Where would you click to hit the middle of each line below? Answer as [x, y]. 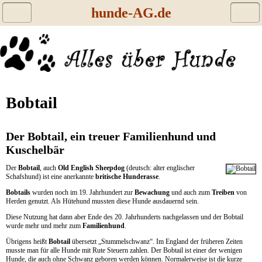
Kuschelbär [35, 150]
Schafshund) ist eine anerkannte [51, 177]
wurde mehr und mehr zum [44, 226]
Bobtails [18, 193]
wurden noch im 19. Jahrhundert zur [82, 193]
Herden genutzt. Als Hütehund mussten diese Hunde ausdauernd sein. [102, 201]
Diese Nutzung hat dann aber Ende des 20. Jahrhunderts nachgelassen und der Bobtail [125, 217]
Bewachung [152, 193]
